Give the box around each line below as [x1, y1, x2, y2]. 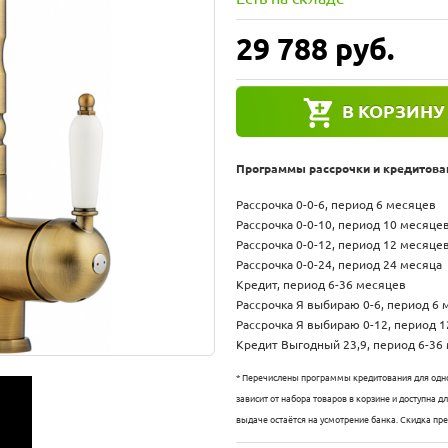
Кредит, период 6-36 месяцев [236, 277, 406, 291]
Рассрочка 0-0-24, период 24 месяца [236, 257, 442, 271]
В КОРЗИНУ [342, 101, 445, 122]
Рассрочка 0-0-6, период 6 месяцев [236, 197, 436, 211]
